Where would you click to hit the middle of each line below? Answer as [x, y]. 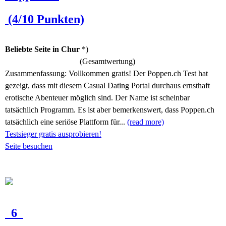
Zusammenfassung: [37, 73]
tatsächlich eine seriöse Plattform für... [66, 122]
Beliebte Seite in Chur [42, 49]
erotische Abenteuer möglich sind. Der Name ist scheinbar [97, 98]
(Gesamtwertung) [105, 61]
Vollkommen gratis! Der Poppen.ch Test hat [138, 73]
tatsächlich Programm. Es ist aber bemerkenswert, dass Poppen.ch [110, 110]
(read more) [146, 122]
